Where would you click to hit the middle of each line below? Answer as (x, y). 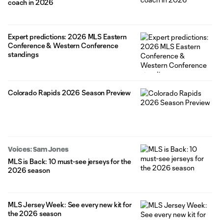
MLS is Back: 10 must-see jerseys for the (69, 162)
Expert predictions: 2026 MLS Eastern (67, 37)
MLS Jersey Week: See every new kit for (70, 205)
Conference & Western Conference (63, 46)
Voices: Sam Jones (38, 150)
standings (23, 55)
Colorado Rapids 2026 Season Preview (69, 93)
